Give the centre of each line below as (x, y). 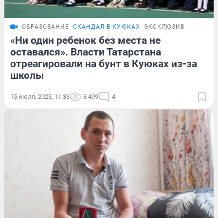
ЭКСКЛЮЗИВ (164, 27)
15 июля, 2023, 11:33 (40, 96)
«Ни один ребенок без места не (85, 40)
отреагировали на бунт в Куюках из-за (104, 64)
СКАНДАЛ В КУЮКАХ (107, 27)
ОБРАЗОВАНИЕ (45, 27)
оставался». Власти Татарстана (86, 52)
